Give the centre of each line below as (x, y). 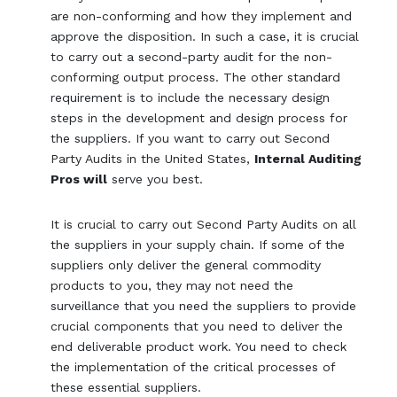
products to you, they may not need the (172, 286)
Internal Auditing (308, 159)
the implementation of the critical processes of (193, 367)
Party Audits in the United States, (153, 159)
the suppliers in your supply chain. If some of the (198, 245)
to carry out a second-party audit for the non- (192, 57)
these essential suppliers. (126, 388)
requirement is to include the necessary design (191, 98)
